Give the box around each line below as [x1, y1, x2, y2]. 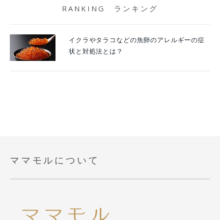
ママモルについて [10, 154, 100, 167]
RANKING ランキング [62, 3, 158, 14]
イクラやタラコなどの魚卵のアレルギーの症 [69, 36, 205, 44]
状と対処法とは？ [69, 48, 123, 55]
